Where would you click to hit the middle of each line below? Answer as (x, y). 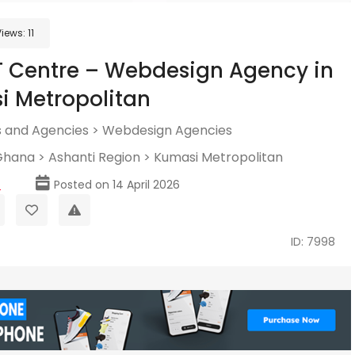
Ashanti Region (94, 157)
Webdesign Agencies (167, 130)
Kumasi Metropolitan (218, 157)
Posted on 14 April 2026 (117, 185)
